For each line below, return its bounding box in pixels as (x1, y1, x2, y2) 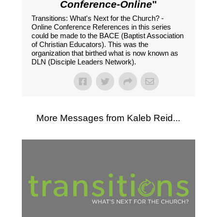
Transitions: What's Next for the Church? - (31, 14, 164, 23)
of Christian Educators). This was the (31, 40, 148, 49)
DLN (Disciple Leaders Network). (31, 58, 136, 66)
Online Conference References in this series (31, 23, 171, 31)
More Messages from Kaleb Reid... (36, 113, 181, 124)
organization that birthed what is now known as (31, 49, 178, 58)
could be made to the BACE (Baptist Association (31, 31, 184, 40)
